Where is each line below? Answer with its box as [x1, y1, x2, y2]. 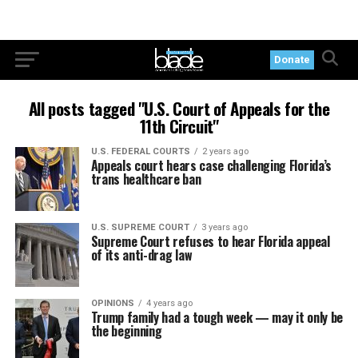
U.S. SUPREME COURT [90, 222, 189, 233]
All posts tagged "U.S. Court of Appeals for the [28, 96, 330, 121]
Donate [274, 54, 311, 66]
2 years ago [201, 146, 249, 157]
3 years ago [201, 222, 248, 233]
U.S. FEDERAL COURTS [90, 146, 190, 157]
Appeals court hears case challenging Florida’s [90, 156, 332, 175]
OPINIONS [90, 298, 134, 308]
